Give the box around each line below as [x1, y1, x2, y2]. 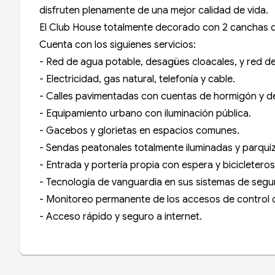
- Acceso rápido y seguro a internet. [39, 211, 202, 223]
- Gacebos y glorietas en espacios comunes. [39, 125, 239, 137]
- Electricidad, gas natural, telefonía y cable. [39, 73, 235, 86]
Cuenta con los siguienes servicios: [39, 39, 196, 52]
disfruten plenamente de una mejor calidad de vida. [39, 4, 268, 17]
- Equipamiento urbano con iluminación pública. [39, 107, 251, 120]
